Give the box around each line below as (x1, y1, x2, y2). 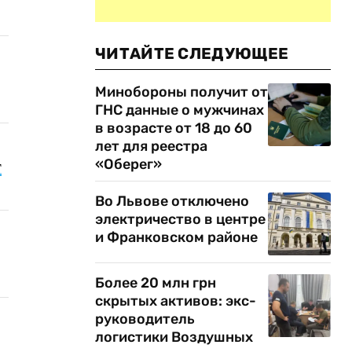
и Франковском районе (95, 229, 258, 246)
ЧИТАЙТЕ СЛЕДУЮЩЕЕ (95, 44, 289, 63)
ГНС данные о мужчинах (95, 101, 264, 119)
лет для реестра (95, 137, 207, 155)
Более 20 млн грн (95, 274, 216, 291)
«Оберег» (95, 156, 162, 173)
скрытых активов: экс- (95, 292, 256, 310)
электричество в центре (95, 211, 266, 228)
